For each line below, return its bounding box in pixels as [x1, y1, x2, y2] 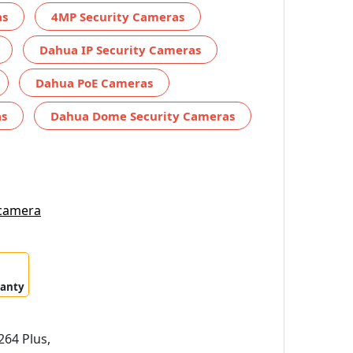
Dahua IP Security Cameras [39, 41, 201, 58]
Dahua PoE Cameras [35, 74, 153, 91]
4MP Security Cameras [51, 8, 184, 24]
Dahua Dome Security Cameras [50, 107, 235, 124]
